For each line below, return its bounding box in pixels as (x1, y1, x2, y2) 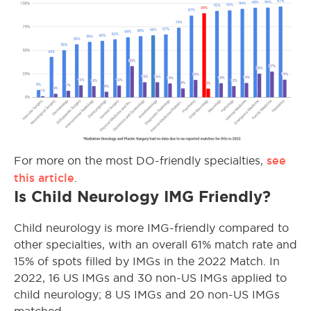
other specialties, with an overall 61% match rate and (14, 238, 297, 251)
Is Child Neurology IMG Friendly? (14, 187, 271, 205)
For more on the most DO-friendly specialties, (14, 154, 267, 167)
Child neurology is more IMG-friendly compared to (14, 221, 289, 234)
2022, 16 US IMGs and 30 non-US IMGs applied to (14, 271, 287, 284)
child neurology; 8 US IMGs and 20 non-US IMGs (14, 288, 280, 301)
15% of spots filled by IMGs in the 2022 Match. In (14, 255, 280, 267)
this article (14, 171, 74, 184)
